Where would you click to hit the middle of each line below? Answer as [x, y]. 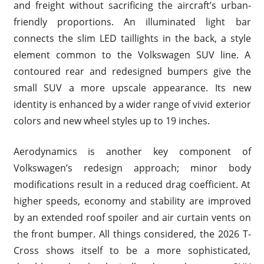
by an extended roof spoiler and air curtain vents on [132, 217]
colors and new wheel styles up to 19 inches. [111, 121]
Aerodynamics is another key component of [132, 151]
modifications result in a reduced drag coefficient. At [132, 184]
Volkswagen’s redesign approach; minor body [132, 168]
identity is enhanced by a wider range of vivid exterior [132, 104]
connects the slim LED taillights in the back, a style [132, 38]
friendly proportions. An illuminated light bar [132, 22]
